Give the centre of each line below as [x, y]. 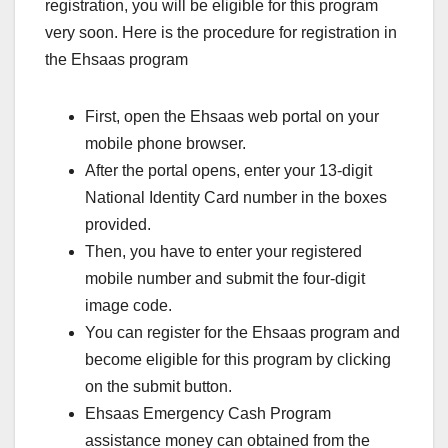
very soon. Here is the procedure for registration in [221, 32]
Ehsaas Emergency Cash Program [208, 413]
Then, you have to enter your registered [223, 251]
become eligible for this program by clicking [238, 359]
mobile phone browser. [165, 143]
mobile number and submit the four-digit [225, 278]
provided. [118, 224]
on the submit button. [158, 386]
